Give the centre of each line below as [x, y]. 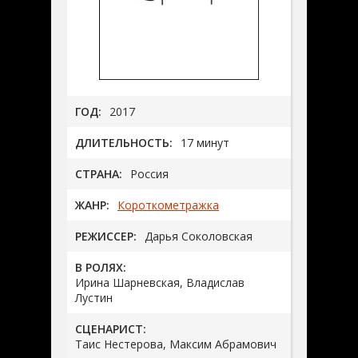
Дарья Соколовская [199, 236]
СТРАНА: [99, 173]
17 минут [205, 142]
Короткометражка [168, 205]
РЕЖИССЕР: [106, 236]
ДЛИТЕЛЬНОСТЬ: [124, 142]
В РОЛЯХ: [101, 267]
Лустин [94, 297]
